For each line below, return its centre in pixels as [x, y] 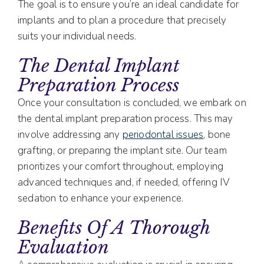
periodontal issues [163, 135]
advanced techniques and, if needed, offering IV [124, 183]
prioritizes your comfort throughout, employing [121, 167]
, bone [217, 135]
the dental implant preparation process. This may [126, 119]
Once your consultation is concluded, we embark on [132, 103]
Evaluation [63, 247]
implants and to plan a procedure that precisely [122, 21]
